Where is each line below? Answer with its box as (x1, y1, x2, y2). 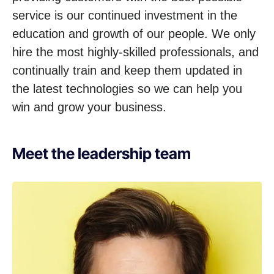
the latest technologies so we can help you (12, 81, 242, 95)
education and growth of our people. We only (12, 26, 256, 40)
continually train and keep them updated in (12, 63, 242, 77)
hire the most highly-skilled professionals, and (12, 45, 259, 59)
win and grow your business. (12, 100, 166, 114)
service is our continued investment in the (12, 8, 237, 22)
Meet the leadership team (12, 144, 191, 163)
